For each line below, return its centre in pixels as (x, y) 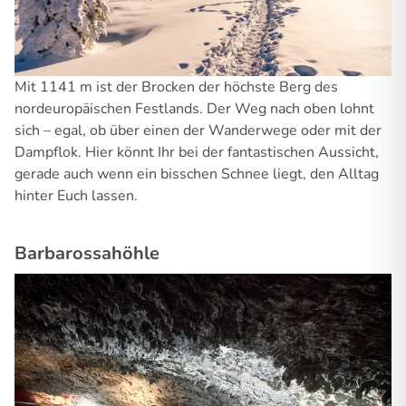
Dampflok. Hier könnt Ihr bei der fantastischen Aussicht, (197, 152)
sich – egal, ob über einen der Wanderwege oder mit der (198, 130)
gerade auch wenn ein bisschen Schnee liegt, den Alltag (197, 174)
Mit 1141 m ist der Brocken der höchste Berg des (176, 87)
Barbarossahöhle (87, 253)
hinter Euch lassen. (76, 195)
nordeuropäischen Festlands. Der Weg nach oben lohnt (194, 108)
